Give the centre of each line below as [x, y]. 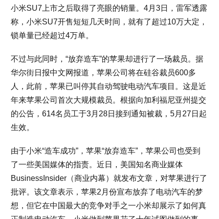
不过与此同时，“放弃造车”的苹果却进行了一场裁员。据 [107, 59]
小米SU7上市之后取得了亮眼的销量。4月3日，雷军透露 [109, 8]
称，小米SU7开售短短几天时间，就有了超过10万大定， [109, 22]
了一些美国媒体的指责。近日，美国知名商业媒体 [97, 164]
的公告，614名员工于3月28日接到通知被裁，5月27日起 [109, 114]
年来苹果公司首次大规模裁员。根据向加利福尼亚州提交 [109, 100]
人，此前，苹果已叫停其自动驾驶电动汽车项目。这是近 [109, 86]
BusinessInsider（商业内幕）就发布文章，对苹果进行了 [109, 178]
